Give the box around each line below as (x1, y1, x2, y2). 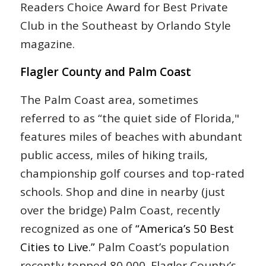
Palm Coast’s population (94, 239, 229, 255)
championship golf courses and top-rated (20, 166, 245, 182)
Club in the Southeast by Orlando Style (20, 17, 231, 33)
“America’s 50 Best (135, 221, 234, 237)
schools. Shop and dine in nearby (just (20, 184, 225, 200)
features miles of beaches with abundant (20, 129, 242, 145)
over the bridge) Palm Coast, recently (20, 202, 220, 218)
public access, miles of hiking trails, (20, 147, 208, 163)
